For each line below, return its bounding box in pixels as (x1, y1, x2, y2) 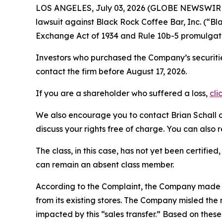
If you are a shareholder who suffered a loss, (36, 88, 210, 98)
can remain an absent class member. (36, 160, 174, 169)
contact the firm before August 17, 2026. (36, 66, 187, 76)
